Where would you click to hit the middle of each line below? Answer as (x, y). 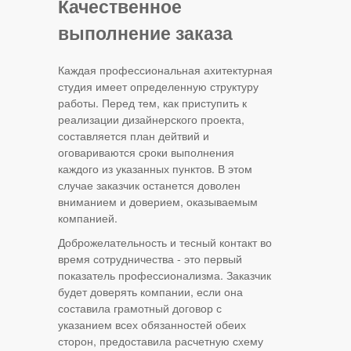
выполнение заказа (145, 33)
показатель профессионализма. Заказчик (165, 275)
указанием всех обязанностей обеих (152, 325)
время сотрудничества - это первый (150, 259)
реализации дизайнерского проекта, (151, 119)
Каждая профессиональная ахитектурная (165, 70)
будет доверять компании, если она (150, 292)
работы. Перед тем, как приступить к (152, 103)
